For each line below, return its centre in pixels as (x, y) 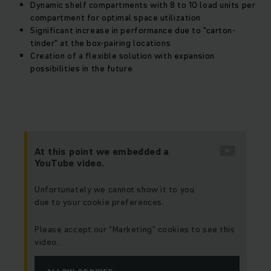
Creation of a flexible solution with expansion (122, 56)
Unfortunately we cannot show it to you (115, 190)
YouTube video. (70, 163)
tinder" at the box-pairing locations (101, 43)
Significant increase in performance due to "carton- (133, 31)
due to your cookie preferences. (100, 202)
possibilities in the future (82, 69)
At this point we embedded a (102, 152)
